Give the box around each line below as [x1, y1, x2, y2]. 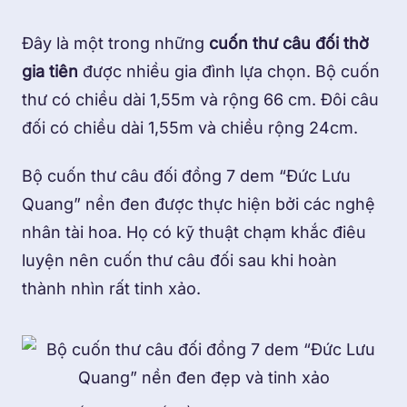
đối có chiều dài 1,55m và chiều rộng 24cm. [22, 117, 362, 137]
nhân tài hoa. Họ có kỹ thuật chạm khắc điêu [22, 223, 366, 243]
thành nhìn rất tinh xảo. [22, 279, 205, 299]
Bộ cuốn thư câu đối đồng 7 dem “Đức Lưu [22, 166, 351, 186]
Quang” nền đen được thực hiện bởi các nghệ [22, 194, 375, 214]
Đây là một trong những [22, 33, 209, 53]
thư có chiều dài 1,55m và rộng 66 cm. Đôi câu [22, 89, 379, 109]
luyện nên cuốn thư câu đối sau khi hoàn [22, 251, 337, 271]
